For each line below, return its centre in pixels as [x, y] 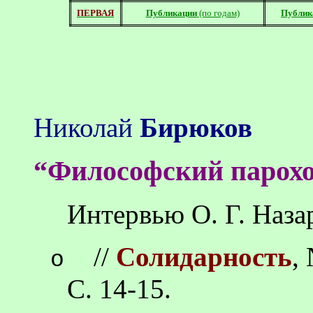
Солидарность [204, 257]
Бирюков [196, 128]
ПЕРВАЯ [95, 13]
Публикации [171, 13]
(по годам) [218, 13]
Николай [87, 128]
